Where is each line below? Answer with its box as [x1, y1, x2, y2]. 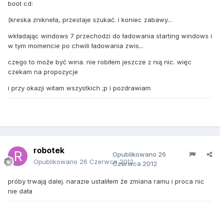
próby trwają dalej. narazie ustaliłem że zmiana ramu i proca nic [8, 177, 204, 185]
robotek [33, 145, 64, 155]
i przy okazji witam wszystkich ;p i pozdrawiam [8, 84, 151, 92]
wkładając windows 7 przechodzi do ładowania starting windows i [8, 32, 212, 40]
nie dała [8, 187, 32, 195]
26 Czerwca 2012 [80, 158, 134, 165]
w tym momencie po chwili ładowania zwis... [8, 42, 143, 50]
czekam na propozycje [8, 68, 78, 76]
